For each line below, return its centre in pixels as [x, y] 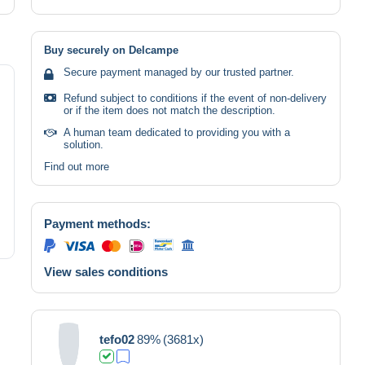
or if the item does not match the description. [169, 110]
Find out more [77, 166]
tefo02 [117, 339]
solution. [84, 144]
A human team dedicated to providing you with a [177, 132]
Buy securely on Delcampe [111, 50]
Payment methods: [97, 223]
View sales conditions [106, 271]
